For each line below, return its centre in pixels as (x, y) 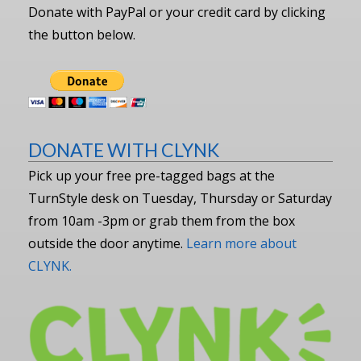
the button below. (82, 35)
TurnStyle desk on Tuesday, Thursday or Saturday (180, 198)
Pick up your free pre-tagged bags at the (151, 175)
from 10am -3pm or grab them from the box (162, 220)
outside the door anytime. (107, 243)
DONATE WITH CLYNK (124, 150)
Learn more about (241, 243)
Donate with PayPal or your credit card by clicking (177, 12)
